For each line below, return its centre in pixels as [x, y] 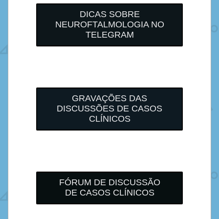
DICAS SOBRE [109, 14]
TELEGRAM [109, 35]
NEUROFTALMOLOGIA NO [109, 24]
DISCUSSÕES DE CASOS [109, 109]
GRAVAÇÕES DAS [109, 98]
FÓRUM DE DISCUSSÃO [109, 182]
